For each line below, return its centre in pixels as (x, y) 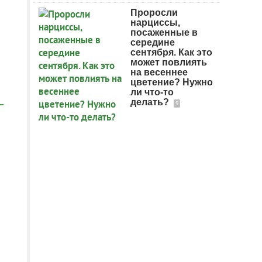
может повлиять (169, 62)
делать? (151, 102)
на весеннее (159, 72)
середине (153, 42)
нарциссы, (155, 23)
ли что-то (152, 92)
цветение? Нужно (172, 82)
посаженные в (164, 32)
